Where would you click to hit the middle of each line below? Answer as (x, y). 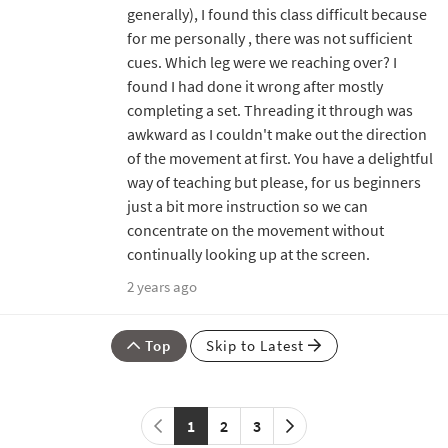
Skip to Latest (256, 345)
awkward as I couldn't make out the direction (277, 133)
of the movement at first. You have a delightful (280, 157)
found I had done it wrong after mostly (255, 85)
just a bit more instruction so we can (247, 205)
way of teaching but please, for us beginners (274, 181)
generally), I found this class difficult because (277, 13)
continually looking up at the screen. (250, 253)
